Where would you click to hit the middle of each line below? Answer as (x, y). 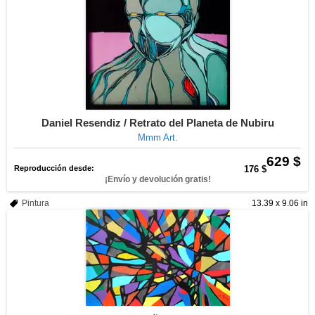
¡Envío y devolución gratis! (157, 179)
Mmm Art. (157, 137)
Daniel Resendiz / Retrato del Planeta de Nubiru (157, 123)
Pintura (36, 203)
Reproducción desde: (54, 168)
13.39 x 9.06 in (280, 203)
